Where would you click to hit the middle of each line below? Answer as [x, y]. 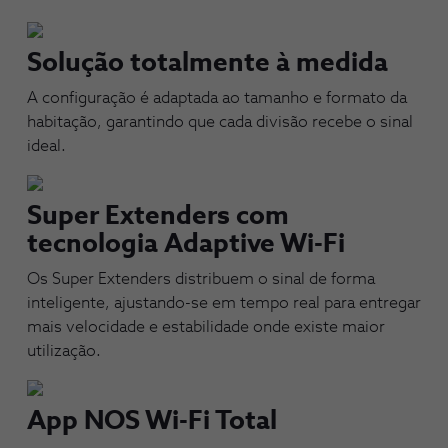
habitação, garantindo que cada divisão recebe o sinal [220, 122]
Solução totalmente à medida [207, 64]
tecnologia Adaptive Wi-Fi [186, 245]
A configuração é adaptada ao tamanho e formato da [217, 98]
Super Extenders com [158, 217]
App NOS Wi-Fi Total [152, 421]
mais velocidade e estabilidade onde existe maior [206, 327]
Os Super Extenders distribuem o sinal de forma [201, 279]
